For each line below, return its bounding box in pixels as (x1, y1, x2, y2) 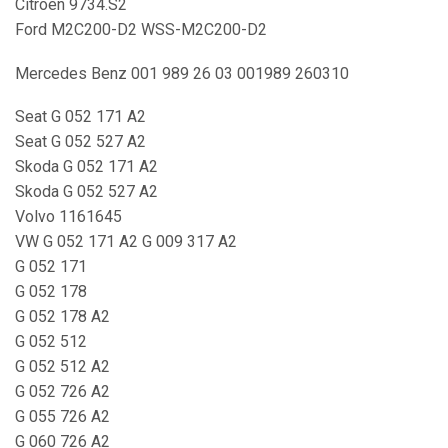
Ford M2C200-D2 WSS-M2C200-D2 (15, 20, 267, 40)
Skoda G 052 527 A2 (15, 182, 158, 202)
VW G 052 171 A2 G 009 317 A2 (15, 232, 237, 252)
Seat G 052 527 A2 (15, 132, 146, 152)
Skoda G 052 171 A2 (15, 157, 158, 177)
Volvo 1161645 (15, 207, 122, 227)
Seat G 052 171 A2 (15, 107, 146, 127)
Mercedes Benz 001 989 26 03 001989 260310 (15, 63, 349, 83)
